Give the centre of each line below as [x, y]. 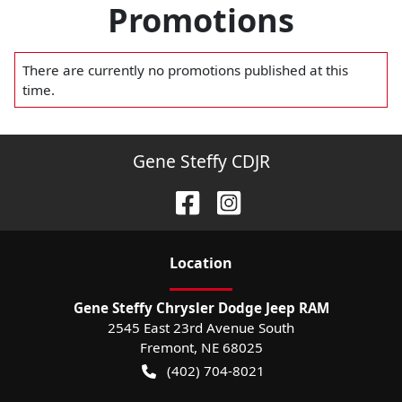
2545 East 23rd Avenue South [201, 327]
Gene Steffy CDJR [201, 161]
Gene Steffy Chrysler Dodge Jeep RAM [201, 307]
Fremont [166, 347]
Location [201, 262]
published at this [296, 70]
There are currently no [93, 70]
